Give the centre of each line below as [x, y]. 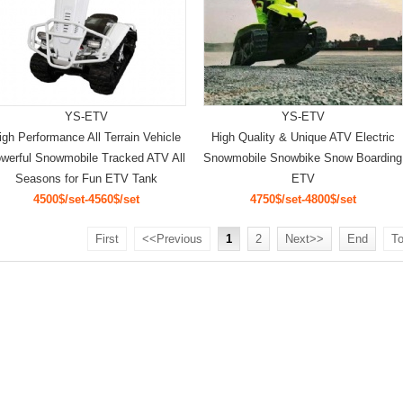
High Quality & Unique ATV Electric [303, 137]
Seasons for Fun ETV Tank [86, 179]
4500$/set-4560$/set [86, 199]
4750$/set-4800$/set [303, 199]
